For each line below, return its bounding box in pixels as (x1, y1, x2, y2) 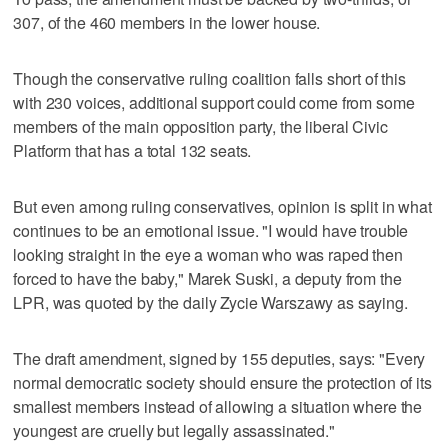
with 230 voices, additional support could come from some (13, 90, 415, 114)
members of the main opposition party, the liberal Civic (13, 114, 388, 138)
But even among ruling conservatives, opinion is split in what (13, 194, 432, 218)
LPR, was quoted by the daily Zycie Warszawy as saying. (13, 290, 408, 314)
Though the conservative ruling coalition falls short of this (13, 66, 406, 90)
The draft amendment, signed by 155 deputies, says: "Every (13, 346, 426, 370)
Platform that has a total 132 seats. (13, 138, 252, 162)
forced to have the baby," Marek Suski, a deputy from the (13, 266, 402, 290)
